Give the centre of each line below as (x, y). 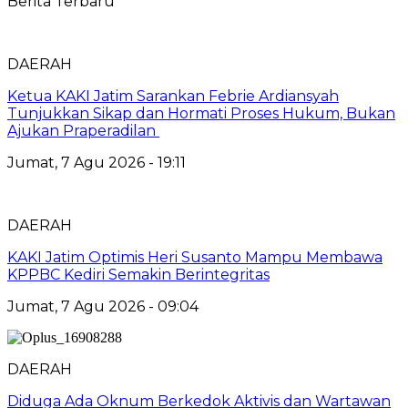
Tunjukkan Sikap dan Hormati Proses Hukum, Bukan (201, 113)
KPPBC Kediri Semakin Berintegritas (138, 274)
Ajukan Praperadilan (83, 130)
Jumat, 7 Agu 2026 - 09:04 (103, 306)
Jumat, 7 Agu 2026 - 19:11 (97, 162)
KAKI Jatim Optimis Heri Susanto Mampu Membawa (195, 257)
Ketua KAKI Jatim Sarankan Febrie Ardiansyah (173, 96)
